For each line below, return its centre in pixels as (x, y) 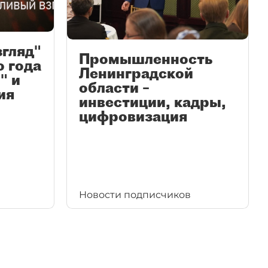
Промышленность (146, 58)
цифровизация (133, 116)
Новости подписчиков (135, 195)
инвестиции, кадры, (153, 101)
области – (114, 87)
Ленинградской (136, 73)
